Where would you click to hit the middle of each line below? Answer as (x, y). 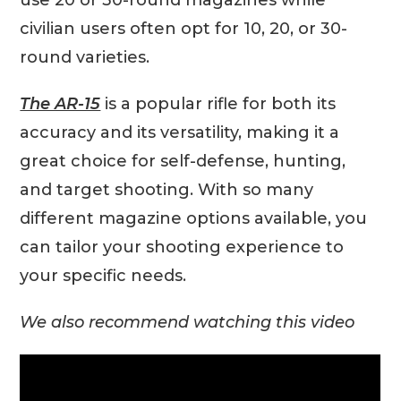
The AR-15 (60, 103)
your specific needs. (103, 275)
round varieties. (85, 57)
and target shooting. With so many (167, 189)
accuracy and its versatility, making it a (180, 132)
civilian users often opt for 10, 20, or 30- (184, 28)
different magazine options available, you (194, 218)
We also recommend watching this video (188, 322)
